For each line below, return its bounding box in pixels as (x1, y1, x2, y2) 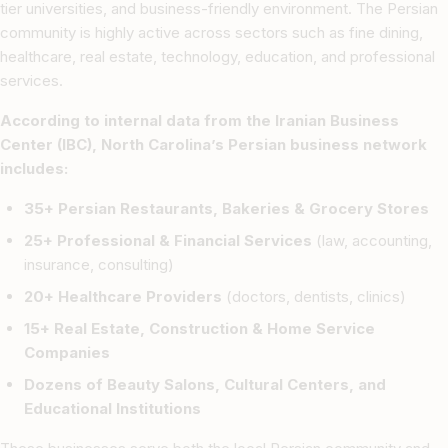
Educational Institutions (24, 398, 201, 418)
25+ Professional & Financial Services (24, 230, 312, 250)
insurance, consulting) (24, 254, 174, 274)
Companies (24, 342, 110, 362)
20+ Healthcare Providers (24, 286, 222, 306)
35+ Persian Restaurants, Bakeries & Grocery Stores (24, 198, 429, 218)
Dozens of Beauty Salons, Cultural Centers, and (24, 374, 386, 394)
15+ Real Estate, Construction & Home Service (24, 318, 375, 338)
